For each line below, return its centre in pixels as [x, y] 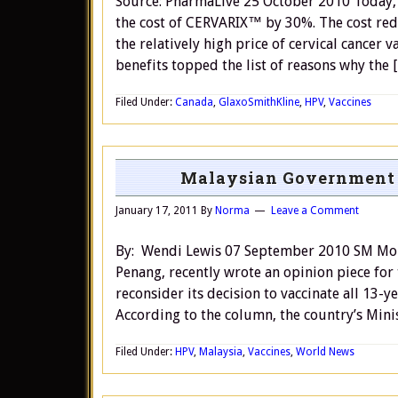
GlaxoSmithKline [259, 102]
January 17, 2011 [157, 211]
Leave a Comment [315, 211]
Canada [194, 102]
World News [325, 352]
